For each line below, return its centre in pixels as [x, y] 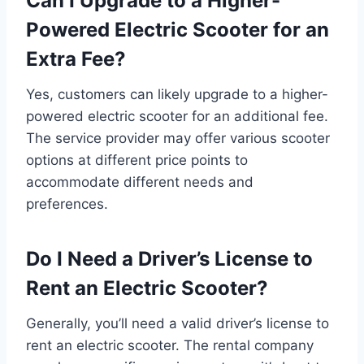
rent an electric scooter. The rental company [170, 345]
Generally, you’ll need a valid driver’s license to [178, 323]
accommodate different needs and [140, 182]
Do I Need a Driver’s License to [169, 259]
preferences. [67, 204]
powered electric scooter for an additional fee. [177, 116]
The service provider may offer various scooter [178, 138]
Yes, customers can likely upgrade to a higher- [177, 94]
